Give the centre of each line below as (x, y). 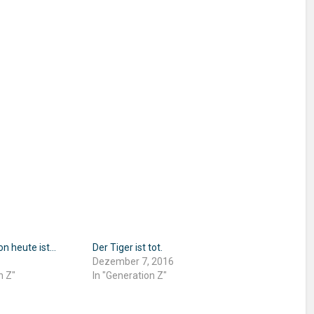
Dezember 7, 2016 (133, 261)
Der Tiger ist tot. (127, 247)
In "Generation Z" (129, 275)
